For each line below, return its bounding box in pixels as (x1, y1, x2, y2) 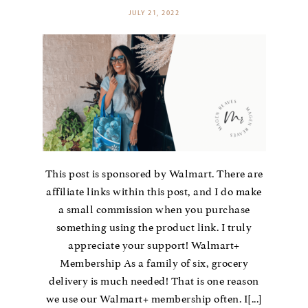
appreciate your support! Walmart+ (68, 239, 240, 252)
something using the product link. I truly (56, 221, 252, 234)
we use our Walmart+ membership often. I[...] (45, 293, 263, 306)
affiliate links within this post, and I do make (46, 186, 262, 199)
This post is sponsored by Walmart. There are (45, 168, 263, 181)
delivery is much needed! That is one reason (49, 275, 259, 288)
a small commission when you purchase (58, 203, 250, 217)
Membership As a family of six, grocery (60, 257, 248, 270)
